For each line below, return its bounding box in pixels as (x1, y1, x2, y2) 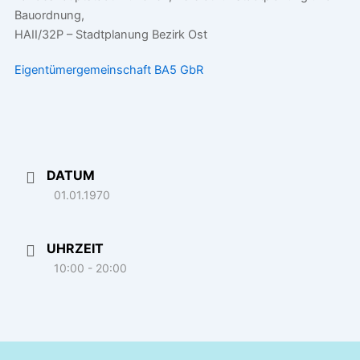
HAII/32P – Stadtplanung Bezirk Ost (14, 27, 207, 43)
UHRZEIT (46, 240, 104, 257)
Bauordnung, (14, 8, 84, 23)
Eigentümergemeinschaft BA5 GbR (14, 63, 203, 78)
